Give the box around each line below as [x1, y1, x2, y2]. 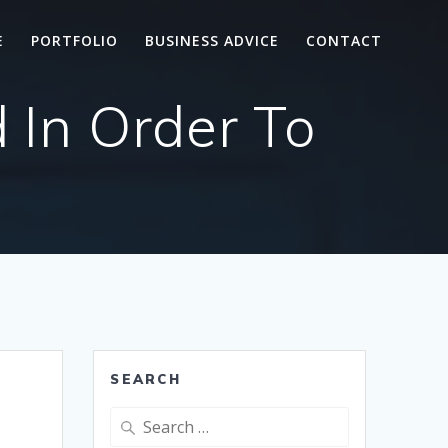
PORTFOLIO [30, 30, 118, 50]
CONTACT [306, 30, 383, 50]
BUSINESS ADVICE [145, 30, 280, 50]
